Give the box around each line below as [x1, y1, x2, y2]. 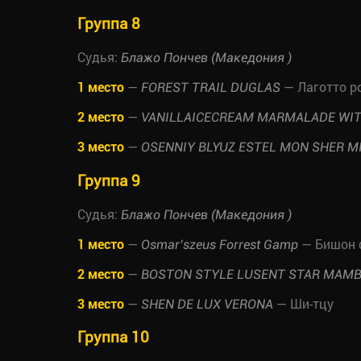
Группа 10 [77, 326, 149, 347]
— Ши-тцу [276, 294, 334, 312]
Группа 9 [77, 169, 140, 190]
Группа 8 [77, 13, 140, 34]
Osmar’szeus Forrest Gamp [141, 236, 298, 252]
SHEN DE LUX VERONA [141, 296, 276, 312]
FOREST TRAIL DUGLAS [141, 80, 280, 96]
